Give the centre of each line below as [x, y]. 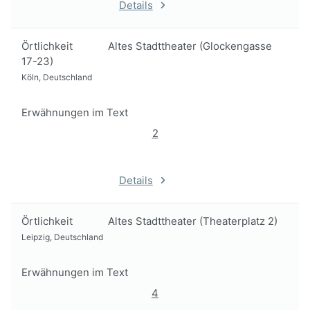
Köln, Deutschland [57, 77]
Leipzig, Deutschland [62, 237]
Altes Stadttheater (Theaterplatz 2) [192, 221]
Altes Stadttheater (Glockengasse [190, 46]
